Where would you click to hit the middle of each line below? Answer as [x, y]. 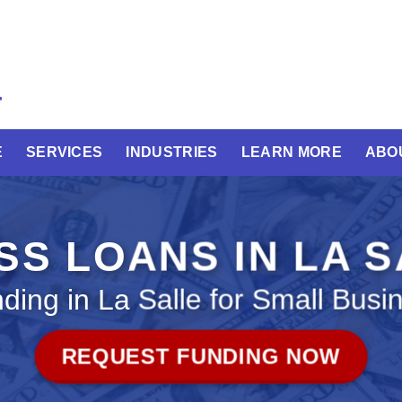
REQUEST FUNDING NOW [201, 356]
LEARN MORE [291, 152]
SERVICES [64, 152]
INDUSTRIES [172, 152]
